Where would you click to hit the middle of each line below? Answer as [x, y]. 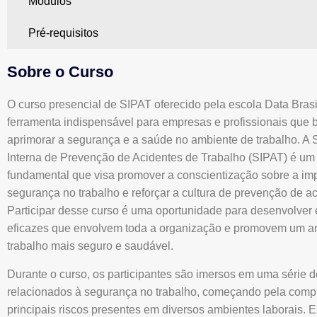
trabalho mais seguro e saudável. [90, 246]
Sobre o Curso [60, 72]
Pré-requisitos [63, 33]
